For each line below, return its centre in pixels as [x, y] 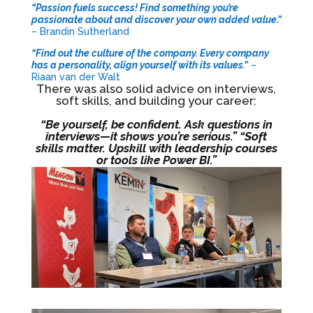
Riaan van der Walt [75, 77]
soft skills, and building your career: [156, 100]
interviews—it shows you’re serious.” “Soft [156, 136]
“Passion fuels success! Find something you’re [134, 7]
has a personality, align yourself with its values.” [139, 65]
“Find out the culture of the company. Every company [150, 53]
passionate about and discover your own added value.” [156, 19]
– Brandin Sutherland [80, 31]
